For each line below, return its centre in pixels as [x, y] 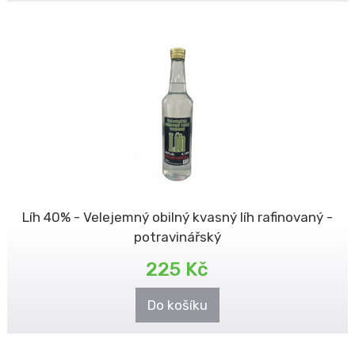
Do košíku [177, 305]
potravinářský [177, 237]
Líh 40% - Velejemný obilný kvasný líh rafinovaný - [177, 217]
